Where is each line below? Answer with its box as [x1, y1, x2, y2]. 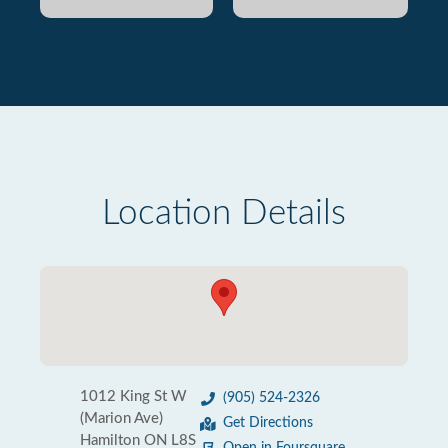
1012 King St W [80, 389, 187, 404]
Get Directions [223, 416, 313, 430]
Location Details [102, 196, 346, 231]
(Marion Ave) [80, 411, 163, 426]
